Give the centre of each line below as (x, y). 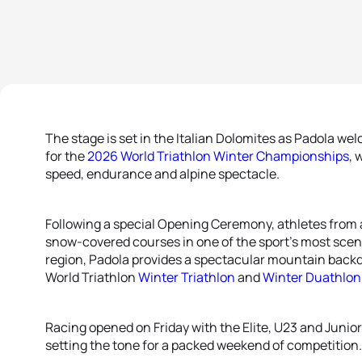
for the (66, 156)
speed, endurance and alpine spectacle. (164, 174)
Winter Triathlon (187, 277)
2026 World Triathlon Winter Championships (218, 156)
